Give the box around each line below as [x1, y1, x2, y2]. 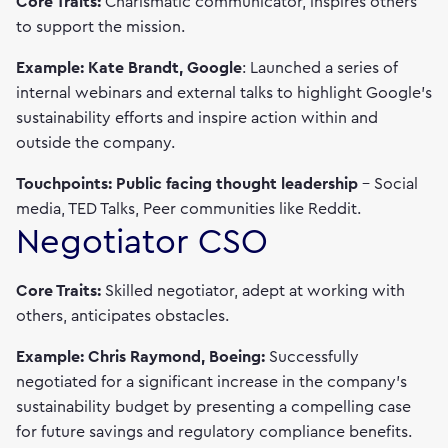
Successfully [265, 349, 359, 365]
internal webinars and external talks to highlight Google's [16, 85, 432, 101]
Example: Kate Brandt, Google [16, 60, 242, 76]
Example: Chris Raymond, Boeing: [16, 349, 265, 365]
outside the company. [16, 135, 175, 151]
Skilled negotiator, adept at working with [105, 283, 405, 299]
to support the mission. [16, 19, 185, 35]
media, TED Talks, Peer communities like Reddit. [16, 201, 361, 217]
